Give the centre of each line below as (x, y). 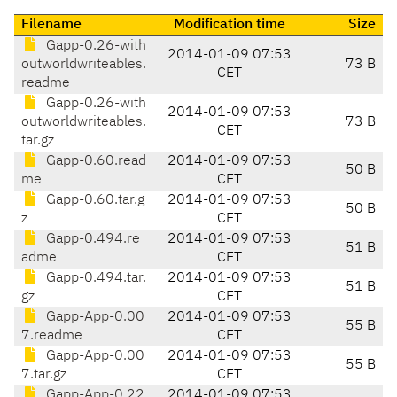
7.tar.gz (44, 375)
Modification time (229, 25)
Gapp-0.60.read (94, 162)
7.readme (52, 336)
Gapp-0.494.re (91, 240)
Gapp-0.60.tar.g (93, 201)
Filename (51, 25)
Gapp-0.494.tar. (94, 279)
